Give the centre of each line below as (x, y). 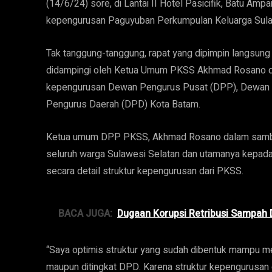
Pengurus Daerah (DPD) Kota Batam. (123, 104)
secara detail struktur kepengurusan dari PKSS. (145, 171)
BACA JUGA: (85, 214)
